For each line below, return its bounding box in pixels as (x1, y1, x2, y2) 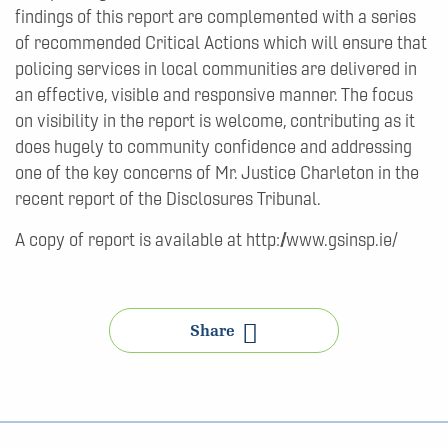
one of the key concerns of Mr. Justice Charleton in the (15, 161, 419, 185)
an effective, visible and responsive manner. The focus (15, 83, 413, 107)
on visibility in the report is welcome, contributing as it (15, 109, 415, 133)
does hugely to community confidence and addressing (15, 135, 412, 159)
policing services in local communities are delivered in (15, 57, 417, 81)
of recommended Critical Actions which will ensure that (15, 31, 427, 55)
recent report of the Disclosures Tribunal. (15, 187, 321, 211)
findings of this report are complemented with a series (15, 5, 416, 29)
